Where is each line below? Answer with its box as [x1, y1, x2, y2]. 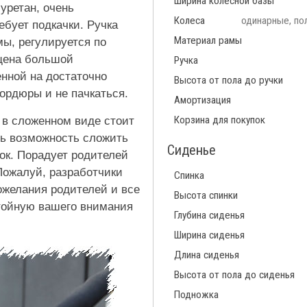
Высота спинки [174, 188, 238, 201]
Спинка [174, 169, 204, 182]
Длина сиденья [174, 248, 239, 261]
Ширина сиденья [174, 228, 245, 241]
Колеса [174, 14, 205, 27]
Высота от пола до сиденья [174, 268, 295, 281]
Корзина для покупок [174, 113, 265, 126]
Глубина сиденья [174, 208, 245, 221]
